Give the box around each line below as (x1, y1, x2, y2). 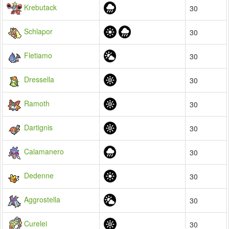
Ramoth (24, 98, 50, 108)
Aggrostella (24, 194, 60, 204)
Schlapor (24, 26, 53, 36)
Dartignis (24, 122, 53, 132)
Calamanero (24, 146, 64, 156)
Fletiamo (24, 50, 52, 60)
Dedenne (24, 170, 54, 180)
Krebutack (24, 2, 57, 12)
